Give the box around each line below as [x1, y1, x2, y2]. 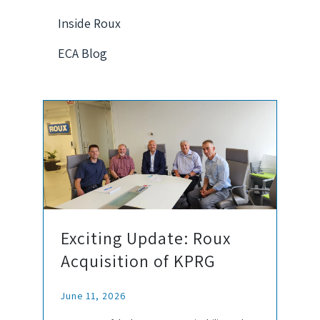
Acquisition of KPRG [61, 249, 216, 273]
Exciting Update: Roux [61, 226, 231, 250]
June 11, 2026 [61, 289, 126, 303]
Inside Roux [58, 15, 121, 31]
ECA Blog [58, 45, 107, 61]
